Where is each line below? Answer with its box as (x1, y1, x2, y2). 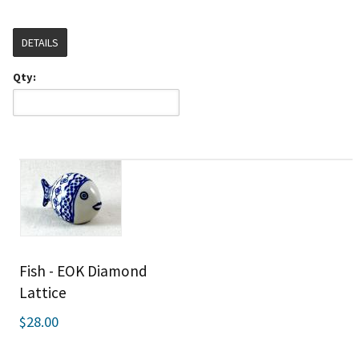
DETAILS (22, 35, 58, 50)
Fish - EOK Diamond (18, 261, 147, 280)
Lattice (18, 283, 67, 302)
